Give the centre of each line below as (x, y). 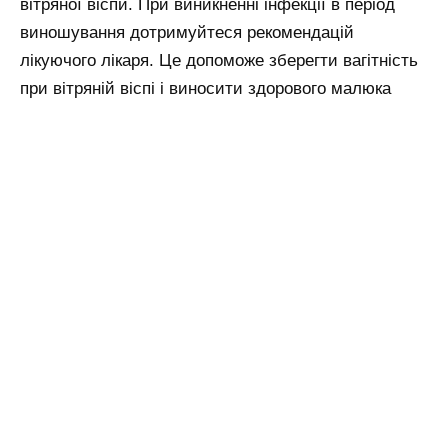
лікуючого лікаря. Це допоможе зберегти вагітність (219, 61)
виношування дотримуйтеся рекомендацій (187, 33)
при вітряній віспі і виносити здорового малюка (205, 89)
